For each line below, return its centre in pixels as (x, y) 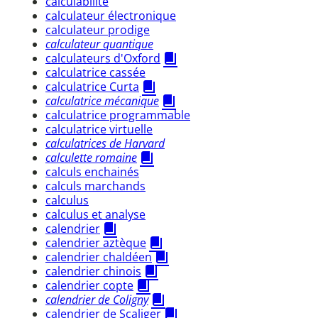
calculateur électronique (111, 15)
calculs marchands (95, 186)
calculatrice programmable (118, 115)
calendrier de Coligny (97, 299)
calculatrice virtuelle (99, 129)
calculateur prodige (98, 29)
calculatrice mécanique (102, 100)
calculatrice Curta (92, 86)
